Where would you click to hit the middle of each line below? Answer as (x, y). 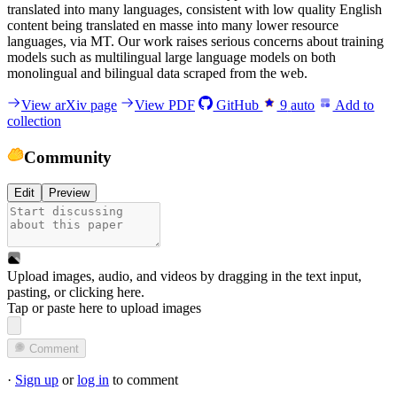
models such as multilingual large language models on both (171, 57)
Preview (69, 193)
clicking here (105, 292)
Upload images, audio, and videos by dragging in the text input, (184, 276)
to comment (144, 380)
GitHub (238, 105)
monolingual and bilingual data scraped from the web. (157, 73)
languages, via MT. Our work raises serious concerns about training (195, 41)
